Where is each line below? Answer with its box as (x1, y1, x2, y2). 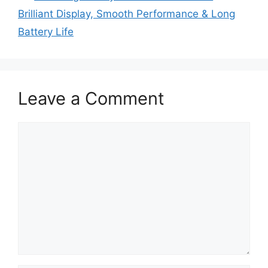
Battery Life (18, 26, 74, 38)
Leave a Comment (18, 88, 165, 109)
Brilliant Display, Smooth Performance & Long (18, 8, 235, 20)
